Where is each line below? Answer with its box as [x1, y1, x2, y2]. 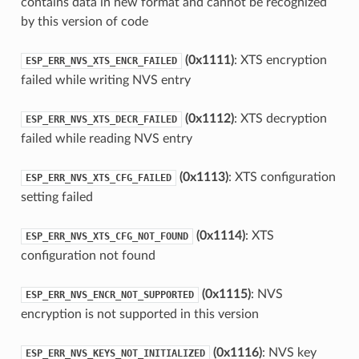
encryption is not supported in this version [20, 307, 259, 321]
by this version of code [20, 14, 148, 28]
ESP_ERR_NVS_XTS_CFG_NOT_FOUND [25, 230, 188, 242]
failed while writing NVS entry [20, 73, 191, 87]
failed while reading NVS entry [20, 131, 192, 145]
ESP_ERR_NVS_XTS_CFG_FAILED [25, 171, 171, 184]
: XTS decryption [233, 111, 327, 125]
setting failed [20, 190, 93, 204]
